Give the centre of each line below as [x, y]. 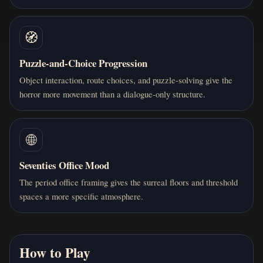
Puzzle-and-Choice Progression [83, 63]
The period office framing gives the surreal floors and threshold [129, 182]
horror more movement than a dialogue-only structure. [112, 94]
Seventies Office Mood [64, 165]
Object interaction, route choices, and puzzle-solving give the [126, 80]
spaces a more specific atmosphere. [81, 196]
